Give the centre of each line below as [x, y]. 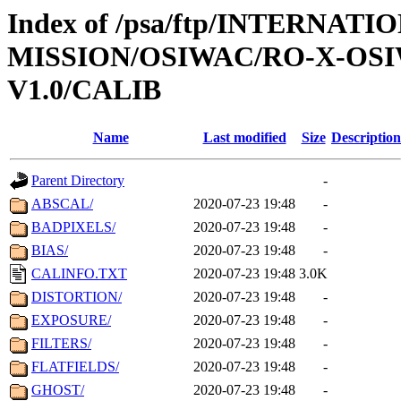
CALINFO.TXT [79, 274]
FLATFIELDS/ [75, 367]
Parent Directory [78, 181]
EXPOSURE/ [71, 320]
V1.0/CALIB [84, 90]
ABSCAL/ [62, 204]
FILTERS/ [61, 344]
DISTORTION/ [77, 297]
